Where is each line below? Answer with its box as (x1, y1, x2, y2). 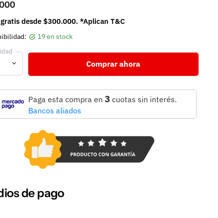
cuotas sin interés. (109, 94, 177, 105)
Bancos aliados (28, 106, 81, 116)
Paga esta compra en (28, 94, 105, 105)
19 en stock (37, 32, 73, 41)
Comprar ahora (86, 58, 141, 69)
